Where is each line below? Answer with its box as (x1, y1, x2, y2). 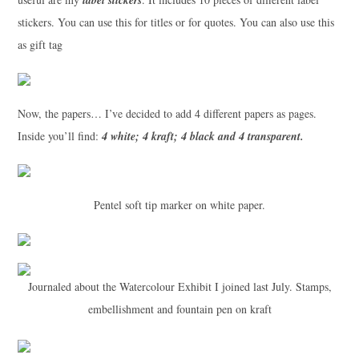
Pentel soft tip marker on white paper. (94, 196, 265, 212)
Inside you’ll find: (17, 127, 102, 143)
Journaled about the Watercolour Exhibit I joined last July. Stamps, (27, 278, 332, 294)
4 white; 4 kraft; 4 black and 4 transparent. (101, 127, 304, 144)
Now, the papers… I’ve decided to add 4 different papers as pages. (17, 105, 317, 121)
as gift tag (17, 36, 63, 52)
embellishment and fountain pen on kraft (87, 301, 272, 317)
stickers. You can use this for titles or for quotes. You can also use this (17, 14, 334, 30)
